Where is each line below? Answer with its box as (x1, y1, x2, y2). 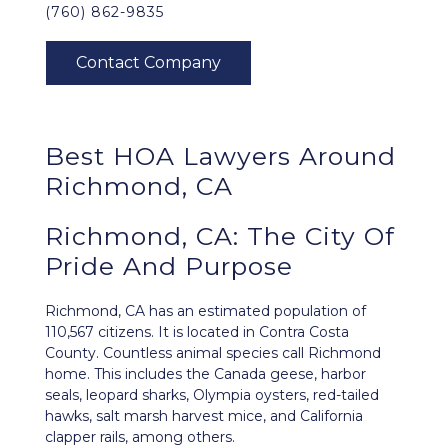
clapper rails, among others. (45, 428, 239, 446)
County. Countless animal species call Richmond (45, 344, 381, 362)
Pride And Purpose (45, 251, 293, 281)
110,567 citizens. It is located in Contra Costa (45, 323, 349, 341)
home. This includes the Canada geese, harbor (45, 365, 366, 383)
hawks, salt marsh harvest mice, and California (45, 407, 363, 425)
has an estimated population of (145, 302, 366, 320)
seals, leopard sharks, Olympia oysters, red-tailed (45, 386, 379, 404)
